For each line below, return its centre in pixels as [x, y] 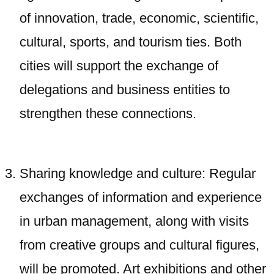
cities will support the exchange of [119, 66]
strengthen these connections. [108, 113]
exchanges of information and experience [141, 197]
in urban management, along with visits [134, 221]
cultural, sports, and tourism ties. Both [131, 42]
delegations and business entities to [125, 90]
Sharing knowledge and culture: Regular [138, 173]
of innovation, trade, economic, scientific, [139, 18]
